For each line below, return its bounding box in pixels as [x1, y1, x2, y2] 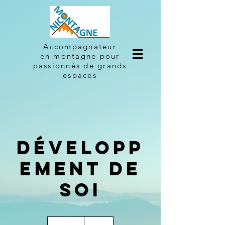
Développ [17, 136, 144, 159]
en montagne [40, 51, 100, 61]
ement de [20, 157, 141, 180]
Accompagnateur [43, 42, 117, 51]
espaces [63, 70, 97, 80]
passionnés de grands [33, 61, 127, 70]
